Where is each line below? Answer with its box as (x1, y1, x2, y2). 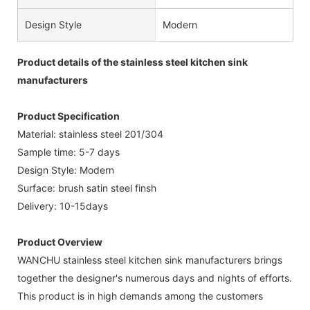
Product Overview (17, 235, 102, 248)
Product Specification (17, 109, 120, 122)
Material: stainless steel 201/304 (17, 127, 163, 140)
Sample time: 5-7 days (17, 145, 120, 158)
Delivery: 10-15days (17, 199, 108, 212)
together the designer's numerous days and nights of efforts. (17, 271, 292, 284)
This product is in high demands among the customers (17, 289, 263, 302)
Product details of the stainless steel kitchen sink (17, 55, 248, 68)
